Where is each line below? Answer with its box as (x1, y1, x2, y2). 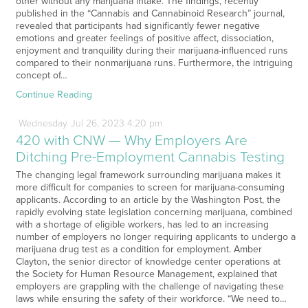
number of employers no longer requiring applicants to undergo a (15, 231, 296, 243)
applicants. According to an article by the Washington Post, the (15, 194, 280, 206)
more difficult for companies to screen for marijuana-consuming (15, 181, 285, 194)
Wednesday (18, 118, 67, 130)
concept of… (15, 69, 67, 82)
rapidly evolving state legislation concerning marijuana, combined (15, 206, 292, 219)
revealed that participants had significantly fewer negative (15, 20, 260, 32)
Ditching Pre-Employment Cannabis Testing (15, 148, 285, 166)
